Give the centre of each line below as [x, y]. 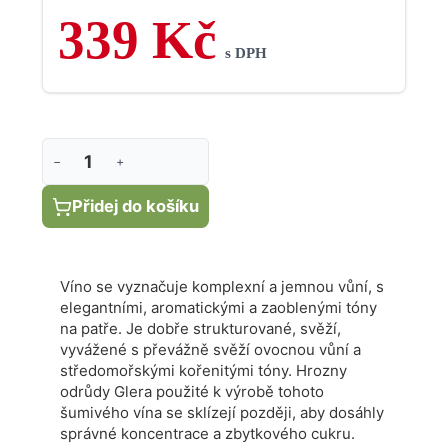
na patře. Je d [108, 328]
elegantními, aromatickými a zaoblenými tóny [218, 307]
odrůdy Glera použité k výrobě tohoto [192, 391]
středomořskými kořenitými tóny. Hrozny [203, 370]
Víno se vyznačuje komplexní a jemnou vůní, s [222, 286]
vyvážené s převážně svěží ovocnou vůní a [210, 349]
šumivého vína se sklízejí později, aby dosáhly [222, 412]
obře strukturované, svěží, [248, 328]
